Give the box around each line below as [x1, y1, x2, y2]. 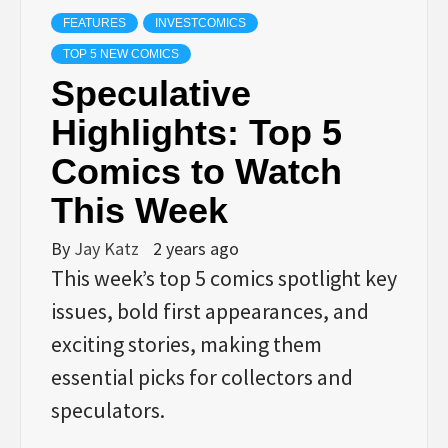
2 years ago [153, 236, 239, 260]
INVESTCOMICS [155, 15, 246, 30]
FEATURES [63, 15, 126, 30]
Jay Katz [74, 236, 143, 260]
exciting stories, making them [51, 329, 322, 358]
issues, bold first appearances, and [51, 296, 369, 325]
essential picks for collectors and [51, 362, 353, 391]
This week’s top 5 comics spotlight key [51, 263, 397, 292]
